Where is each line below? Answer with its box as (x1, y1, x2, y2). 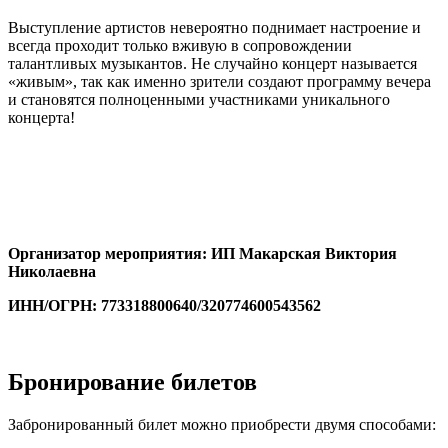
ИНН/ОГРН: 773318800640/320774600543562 (8, 296, 321, 314)
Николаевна (8, 262, 96, 280)
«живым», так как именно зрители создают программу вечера (8, 72, 431, 90)
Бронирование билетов (8, 368, 257, 395)
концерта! (8, 108, 75, 126)
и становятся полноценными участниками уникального (8, 90, 390, 108)
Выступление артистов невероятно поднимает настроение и (8, 18, 421, 36)
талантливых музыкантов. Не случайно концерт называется (8, 54, 417, 72)
